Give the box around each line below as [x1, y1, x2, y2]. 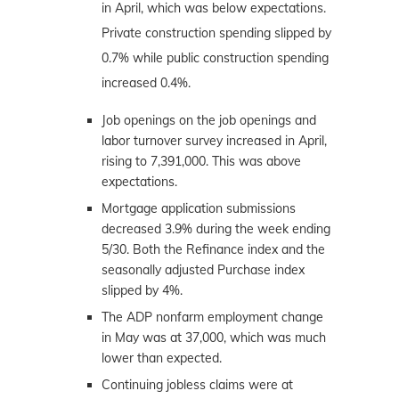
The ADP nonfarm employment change [102, 308, 323, 325]
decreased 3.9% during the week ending [102, 220, 330, 237]
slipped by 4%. [102, 281, 183, 298]
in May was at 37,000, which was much [102, 329, 326, 346]
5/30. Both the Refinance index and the [102, 240, 325, 257]
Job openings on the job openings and [102, 111, 316, 128]
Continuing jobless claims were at [102, 376, 293, 393]
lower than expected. [102, 349, 225, 366]
